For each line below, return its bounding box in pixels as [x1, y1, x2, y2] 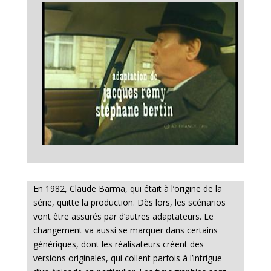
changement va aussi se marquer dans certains [33, 224, 218, 236]
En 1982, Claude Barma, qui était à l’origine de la [33, 182, 222, 194]
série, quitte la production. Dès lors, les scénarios [33, 196, 226, 208]
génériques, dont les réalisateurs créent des [33, 238, 204, 250]
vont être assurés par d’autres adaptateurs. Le [33, 210, 214, 222]
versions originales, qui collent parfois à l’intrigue [33, 252, 222, 264]
